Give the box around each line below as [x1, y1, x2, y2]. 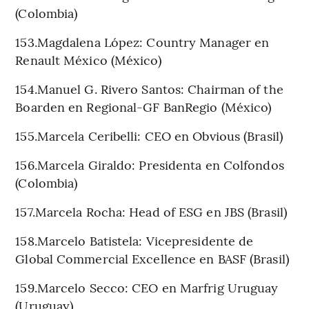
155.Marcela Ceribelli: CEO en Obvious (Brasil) [15, 126, 283, 144]
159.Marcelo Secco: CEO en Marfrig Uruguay [15, 278, 279, 296]
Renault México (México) [15, 50, 161, 68]
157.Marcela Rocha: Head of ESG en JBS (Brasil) [15, 202, 287, 220]
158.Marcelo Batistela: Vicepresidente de [15, 231, 254, 249]
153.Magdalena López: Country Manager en [15, 32, 270, 50]
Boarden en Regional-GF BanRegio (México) [15, 97, 272, 115]
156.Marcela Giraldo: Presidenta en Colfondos [15, 155, 284, 173]
